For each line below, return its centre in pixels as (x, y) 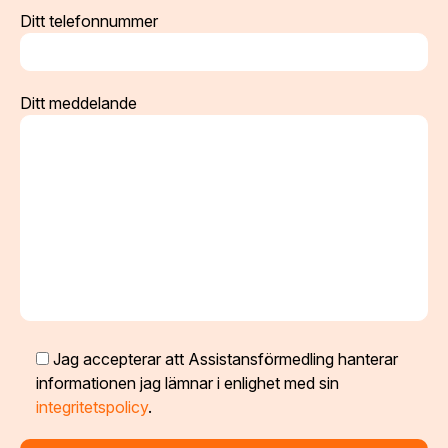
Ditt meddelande (78, 103)
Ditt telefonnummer (89, 21)
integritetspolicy (92, 407)
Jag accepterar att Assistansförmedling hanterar (225, 359)
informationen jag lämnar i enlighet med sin (187, 383)
